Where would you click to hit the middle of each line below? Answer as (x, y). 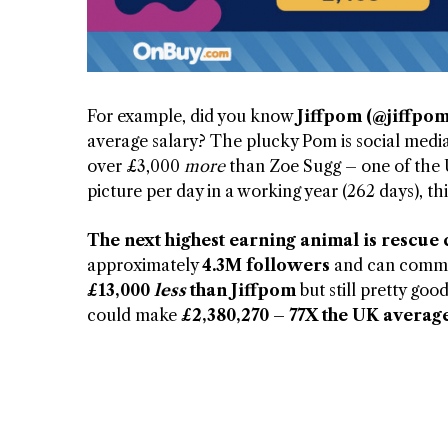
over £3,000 (135, 166)
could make (134, 315)
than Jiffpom (241, 290)
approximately (144, 265)
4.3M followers (266, 265)
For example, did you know (192, 116)
